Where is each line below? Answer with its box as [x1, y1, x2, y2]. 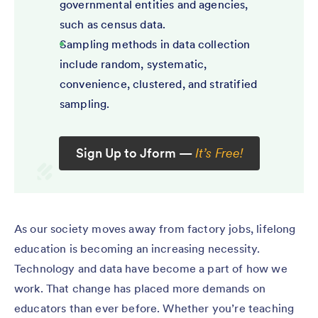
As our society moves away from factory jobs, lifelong [14, 221, 296, 236]
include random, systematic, [60, 56, 207, 71]
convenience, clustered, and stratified [60, 76, 258, 91]
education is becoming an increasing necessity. [14, 241, 261, 256]
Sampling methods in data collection [60, 36, 251, 51]
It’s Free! [194, 144, 243, 161]
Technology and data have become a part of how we [14, 261, 287, 275]
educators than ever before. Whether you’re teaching [14, 300, 295, 315]
